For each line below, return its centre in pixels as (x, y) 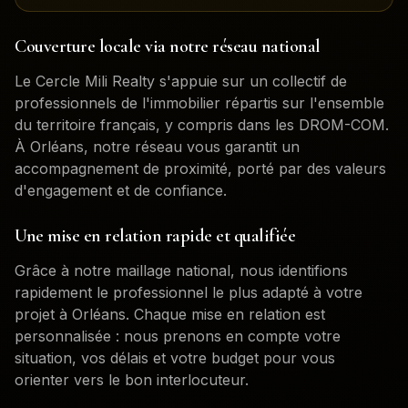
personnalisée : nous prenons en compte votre (178, 336)
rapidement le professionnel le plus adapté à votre (189, 292)
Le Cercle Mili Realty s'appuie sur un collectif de (181, 81)
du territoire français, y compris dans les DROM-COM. (202, 125)
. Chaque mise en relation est (225, 314)
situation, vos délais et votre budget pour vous (175, 358)
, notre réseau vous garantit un (192, 147)
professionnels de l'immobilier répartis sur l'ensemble (199, 103)
